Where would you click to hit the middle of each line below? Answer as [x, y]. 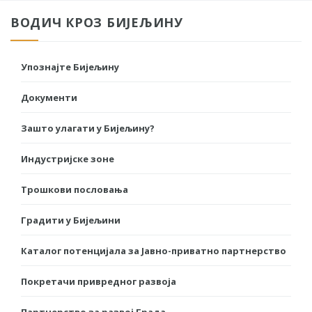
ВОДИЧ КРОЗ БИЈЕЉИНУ [97, 23]
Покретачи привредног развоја [99, 282]
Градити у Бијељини [71, 220]
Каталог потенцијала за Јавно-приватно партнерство [154, 251]
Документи [49, 98]
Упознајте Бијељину [70, 67]
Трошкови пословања [75, 190]
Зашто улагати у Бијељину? [88, 128]
